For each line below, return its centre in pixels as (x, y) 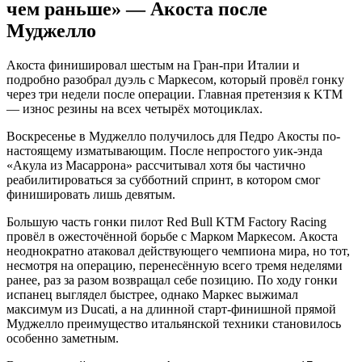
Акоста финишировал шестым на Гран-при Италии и (153, 65)
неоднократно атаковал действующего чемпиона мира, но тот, (178, 250)
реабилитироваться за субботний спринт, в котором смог (164, 179)
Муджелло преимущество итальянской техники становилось (174, 323)
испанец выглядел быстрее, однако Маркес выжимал (152, 294)
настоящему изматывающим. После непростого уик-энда (164, 150)
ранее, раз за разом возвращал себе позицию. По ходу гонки (172, 280)
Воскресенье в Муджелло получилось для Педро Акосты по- (173, 136)
